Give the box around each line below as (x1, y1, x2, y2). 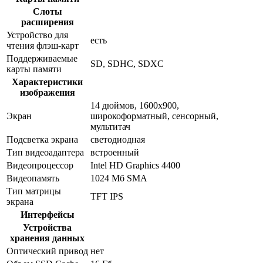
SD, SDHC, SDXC (90, 59, 164, 69)
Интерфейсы (20, 210, 75, 220)
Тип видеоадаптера (6, 147, 84, 158)
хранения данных (10, 233, 85, 244)
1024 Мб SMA (90, 173, 147, 184)
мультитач (90, 122, 130, 132)
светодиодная (90, 134, 145, 145)
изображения (19, 87, 75, 98)
